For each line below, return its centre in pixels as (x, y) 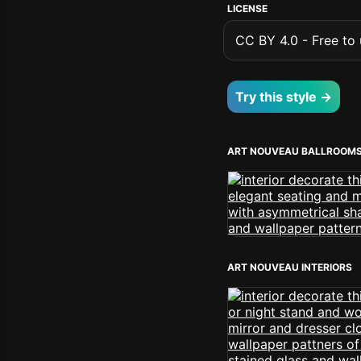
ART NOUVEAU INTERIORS (290, 267)
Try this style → (284, 97)
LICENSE (247, 8)
